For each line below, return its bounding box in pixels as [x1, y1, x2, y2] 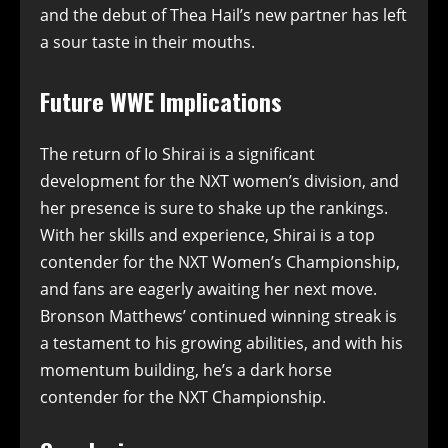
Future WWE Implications [40, 83, 282, 120]
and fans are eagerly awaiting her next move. [40, 278, 377, 301]
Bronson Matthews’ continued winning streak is [40, 305, 397, 328]
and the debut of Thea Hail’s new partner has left [40, 4, 407, 27]
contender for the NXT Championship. [40, 386, 326, 409]
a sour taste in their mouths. [40, 31, 255, 54]
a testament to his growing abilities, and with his [40, 332, 403, 355]
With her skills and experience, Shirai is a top [40, 224, 375, 247]
